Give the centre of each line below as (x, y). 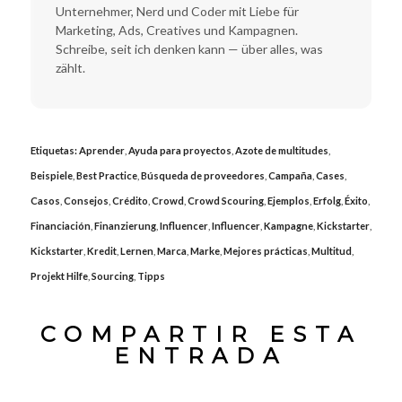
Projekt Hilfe (59, 276)
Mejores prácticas (265, 251)
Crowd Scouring (225, 201)
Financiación (60, 226)
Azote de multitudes (281, 151)
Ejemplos (288, 201)
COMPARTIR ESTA (201, 335)
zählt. (70, 67)
